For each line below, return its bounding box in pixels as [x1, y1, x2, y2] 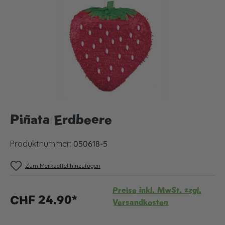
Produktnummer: [10, 139, 73, 149]
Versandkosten [113, 197, 168, 207]
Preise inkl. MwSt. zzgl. [113, 185, 201, 195]
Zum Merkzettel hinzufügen [25, 162, 100, 169]
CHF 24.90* [10, 192, 77, 207]
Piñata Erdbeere [10, 110, 112, 128]
